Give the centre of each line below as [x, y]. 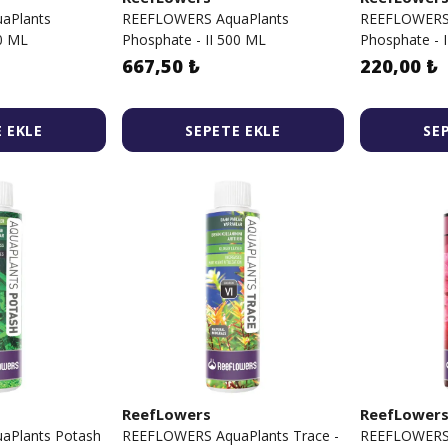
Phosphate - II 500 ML [194, 39]
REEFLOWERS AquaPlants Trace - [230, 435]
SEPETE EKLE [233, 130]
